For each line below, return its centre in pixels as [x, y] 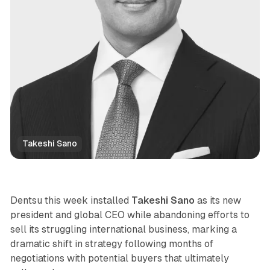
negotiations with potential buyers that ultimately [119, 258]
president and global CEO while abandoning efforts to [130, 215]
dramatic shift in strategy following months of [111, 243]
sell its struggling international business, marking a [123, 229]
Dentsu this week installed [71, 200]
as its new [218, 200]
